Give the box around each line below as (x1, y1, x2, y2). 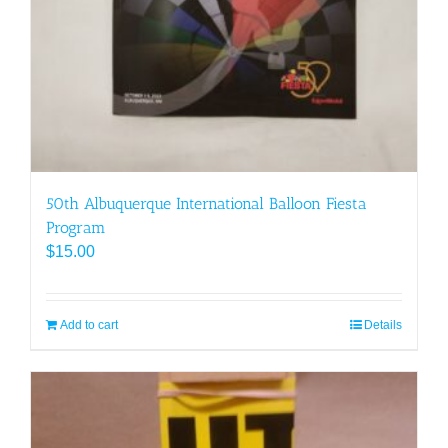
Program (46, 218, 106, 238)
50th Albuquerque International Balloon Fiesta (46, 194, 367, 214)
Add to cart (60, 318, 118, 333)
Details (364, 318, 402, 333)
